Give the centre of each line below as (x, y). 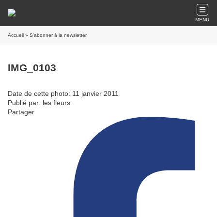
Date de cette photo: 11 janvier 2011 (63, 93)
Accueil (16, 35)
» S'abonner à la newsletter (55, 35)
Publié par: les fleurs (39, 102)
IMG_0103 (32, 68)
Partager (21, 112)
